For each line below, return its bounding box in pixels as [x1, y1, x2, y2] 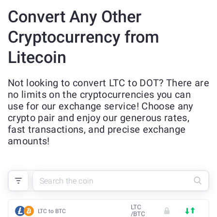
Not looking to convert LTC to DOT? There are [8, 77, 209, 89]
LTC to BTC [38, 208, 66, 215]
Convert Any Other [8, 7, 141, 26]
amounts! [8, 135, 50, 147]
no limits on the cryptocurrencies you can [8, 89, 191, 100]
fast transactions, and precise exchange [8, 124, 186, 135]
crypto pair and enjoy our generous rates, [8, 112, 189, 124]
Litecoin [8, 47, 66, 67]
